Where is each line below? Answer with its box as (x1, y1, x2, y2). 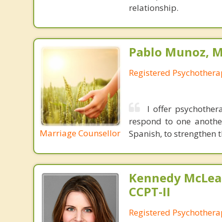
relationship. (128, 1, 178, 13)
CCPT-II (128, 183, 170, 200)
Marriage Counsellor (40, 127, 121, 139)
